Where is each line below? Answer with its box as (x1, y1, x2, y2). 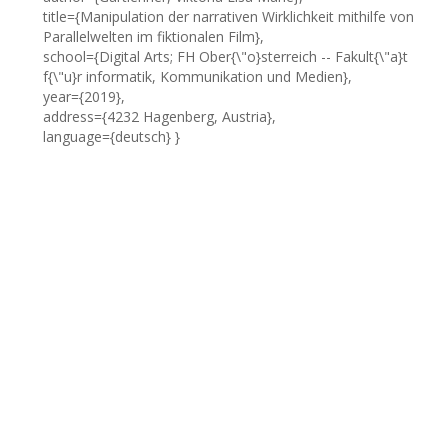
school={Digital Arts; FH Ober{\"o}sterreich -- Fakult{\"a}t (43, 47, 408, 66)
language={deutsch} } (43, 127, 180, 146)
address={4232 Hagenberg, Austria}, (43, 107, 276, 126)
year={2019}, (43, 87, 125, 106)
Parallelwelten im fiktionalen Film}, (43, 27, 264, 46)
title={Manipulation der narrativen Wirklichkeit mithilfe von (43, 7, 414, 26)
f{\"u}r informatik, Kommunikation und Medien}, (43, 67, 352, 86)
